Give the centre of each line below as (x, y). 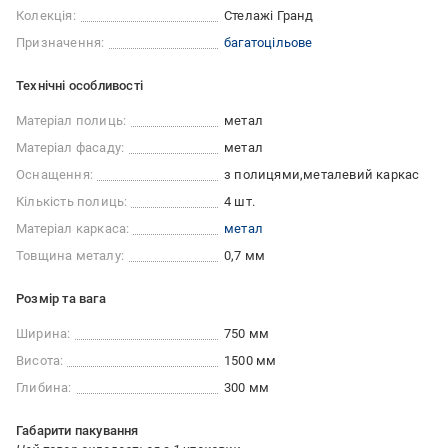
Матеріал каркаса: (73, 229)
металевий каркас (361, 175)
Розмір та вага (61, 299)
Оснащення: (54, 175)
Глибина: (44, 388)
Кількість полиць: (72, 202)
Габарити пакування (77, 431)
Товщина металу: (70, 256)
